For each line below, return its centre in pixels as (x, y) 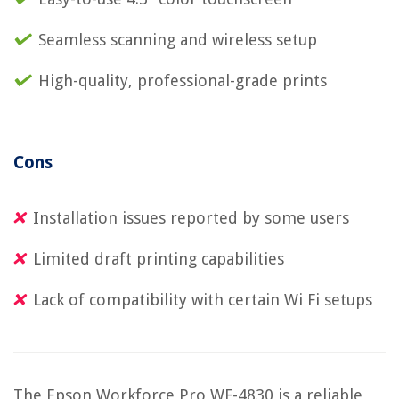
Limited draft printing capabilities (159, 259)
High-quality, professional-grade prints (183, 81)
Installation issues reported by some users (191, 218)
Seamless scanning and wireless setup (178, 40)
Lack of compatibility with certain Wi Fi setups (203, 300)
